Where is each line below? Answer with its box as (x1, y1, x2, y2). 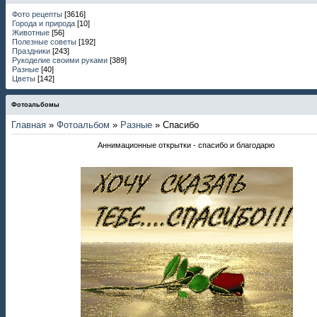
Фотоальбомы (11, 100, 59, 108)
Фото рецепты (12, 10, 62, 18)
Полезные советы (12, 38, 76, 46)
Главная (11, 120, 46, 130)
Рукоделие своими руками (12, 56, 108, 64)
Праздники (12, 47, 50, 55)
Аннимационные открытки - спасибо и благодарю (98, 140, 275, 149)
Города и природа (12, 19, 75, 28)
